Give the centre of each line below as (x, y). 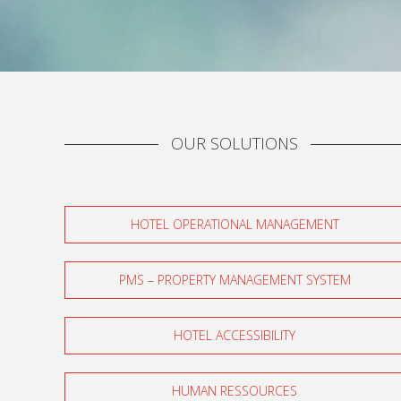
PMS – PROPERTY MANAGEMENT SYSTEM (235, 280)
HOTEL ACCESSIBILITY (235, 336)
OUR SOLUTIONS (235, 144)
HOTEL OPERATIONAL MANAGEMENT (235, 225)
